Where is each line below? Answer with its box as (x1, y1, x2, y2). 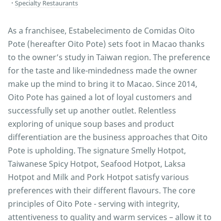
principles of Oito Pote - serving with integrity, (8, 198, 180, 210)
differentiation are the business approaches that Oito (8, 132, 208, 143)
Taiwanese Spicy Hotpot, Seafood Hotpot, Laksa (8, 158, 185, 170)
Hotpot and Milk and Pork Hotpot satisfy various (8, 172, 189, 183)
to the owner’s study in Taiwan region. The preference (8, 52, 210, 63)
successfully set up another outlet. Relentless (8, 105, 176, 116)
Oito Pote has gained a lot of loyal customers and (8, 92, 192, 103)
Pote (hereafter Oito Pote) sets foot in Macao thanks (8, 38, 205, 50)
